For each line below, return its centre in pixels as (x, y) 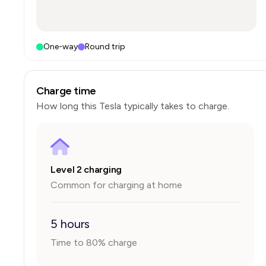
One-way (61, 47)
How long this (68, 106)
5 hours (70, 224)
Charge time (66, 91)
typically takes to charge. (175, 106)
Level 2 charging (86, 170)
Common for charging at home (116, 185)
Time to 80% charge (94, 243)
